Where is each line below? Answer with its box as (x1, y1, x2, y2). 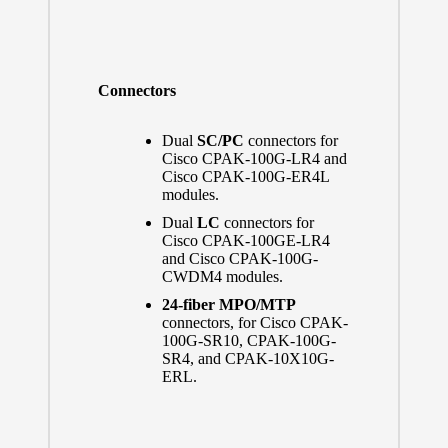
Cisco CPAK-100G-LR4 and (161, 149, 347, 167)
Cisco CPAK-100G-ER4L (161, 167, 329, 185)
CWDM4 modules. (161, 267, 283, 285)
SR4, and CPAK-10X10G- (161, 350, 334, 368)
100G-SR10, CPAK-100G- (161, 332, 336, 350)
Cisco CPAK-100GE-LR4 (161, 231, 330, 249)
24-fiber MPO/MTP (161, 296, 296, 314)
